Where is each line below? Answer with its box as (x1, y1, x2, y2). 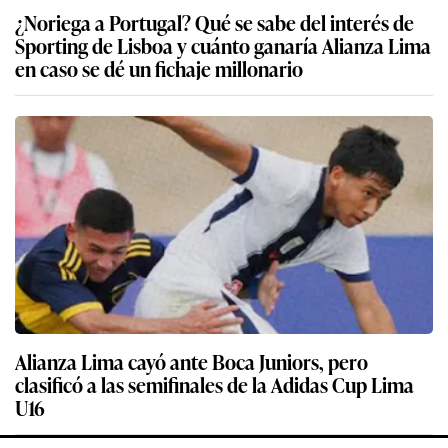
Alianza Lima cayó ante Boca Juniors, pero (15, 345, 368, 376)
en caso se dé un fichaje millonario (15, 52, 303, 83)
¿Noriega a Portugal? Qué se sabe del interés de (15, 6, 414, 37)
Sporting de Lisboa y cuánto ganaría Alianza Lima (15, 29, 431, 60)
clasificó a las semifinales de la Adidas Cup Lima (15, 368, 414, 399)
